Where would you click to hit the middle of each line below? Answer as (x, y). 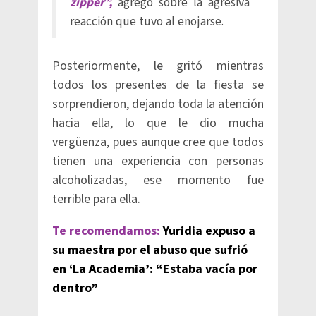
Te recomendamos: (106, 231)
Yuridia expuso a (209, 231)
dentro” (75, 288)
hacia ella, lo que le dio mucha (158, 123)
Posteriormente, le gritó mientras (158, 66)
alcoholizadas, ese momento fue (158, 180)
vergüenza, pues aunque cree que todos (158, 142)
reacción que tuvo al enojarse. (147, 22)
